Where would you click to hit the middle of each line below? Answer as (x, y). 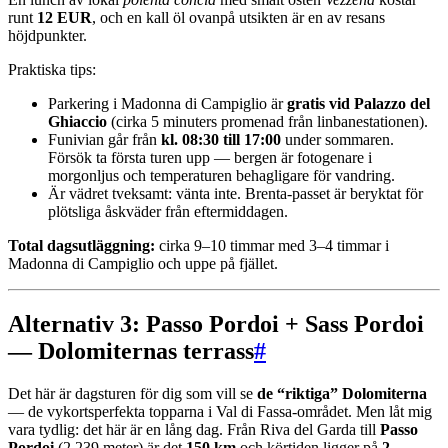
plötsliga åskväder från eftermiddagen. (168, 212)
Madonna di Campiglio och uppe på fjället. (143, 264)
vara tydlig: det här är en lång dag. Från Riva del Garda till (194, 430)
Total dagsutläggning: (81, 246)
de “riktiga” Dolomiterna (342, 394)
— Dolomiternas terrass (131, 351)
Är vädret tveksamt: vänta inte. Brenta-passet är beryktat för (235, 194)
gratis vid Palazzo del (358, 104)
